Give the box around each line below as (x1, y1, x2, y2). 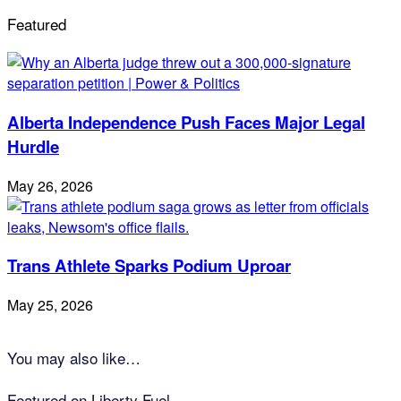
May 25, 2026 (7, 294, 93, 316)
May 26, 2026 (7, 175, 93, 196)
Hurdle (7, 133, 59, 158)
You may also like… (7, 346, 141, 370)
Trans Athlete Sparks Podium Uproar (7, 253, 291, 278)
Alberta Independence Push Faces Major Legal (7, 109, 365, 134)
